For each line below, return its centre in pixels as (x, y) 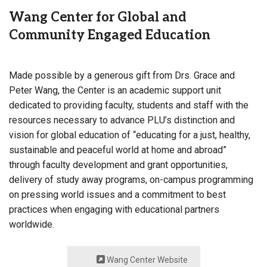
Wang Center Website (146, 260)
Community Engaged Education (110, 35)
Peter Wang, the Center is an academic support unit (115, 91)
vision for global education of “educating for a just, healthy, (130, 135)
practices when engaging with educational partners (114, 210)
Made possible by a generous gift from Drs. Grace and (122, 76)
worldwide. (32, 225)
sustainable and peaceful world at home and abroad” (118, 150)
